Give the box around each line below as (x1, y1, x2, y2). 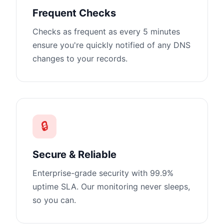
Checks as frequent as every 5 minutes (32, 26, 180, 36)
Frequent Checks (32, 7, 116, 19)
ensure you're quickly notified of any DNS (32, 40, 190, 50)
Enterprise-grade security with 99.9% (32, 168, 173, 178)
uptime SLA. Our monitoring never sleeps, (32, 181, 190, 191)
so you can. (32, 195, 76, 205)
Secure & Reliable (32, 148, 116, 160)
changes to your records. (32, 53, 127, 63)
